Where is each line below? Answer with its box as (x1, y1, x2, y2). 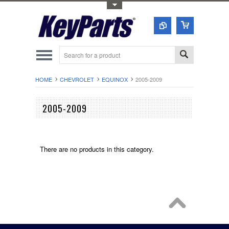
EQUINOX (102, 75, 128, 83)
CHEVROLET (60, 75, 94, 83)
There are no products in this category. (39, 144, 154, 154)
